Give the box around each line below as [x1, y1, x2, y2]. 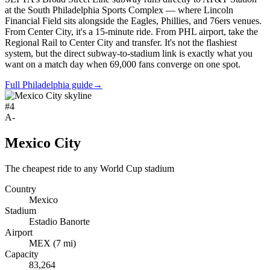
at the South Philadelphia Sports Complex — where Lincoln [5, 5, 233, 16]
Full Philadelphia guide [5, 80, 93, 90]
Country [5, 184, 36, 195]
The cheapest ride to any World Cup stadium [5, 163, 174, 174]
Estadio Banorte [29, 216, 90, 227]
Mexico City [5, 135, 81, 151]
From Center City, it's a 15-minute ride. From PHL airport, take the [5, 27, 258, 37]
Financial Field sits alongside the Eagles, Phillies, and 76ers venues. [5, 16, 262, 27]
